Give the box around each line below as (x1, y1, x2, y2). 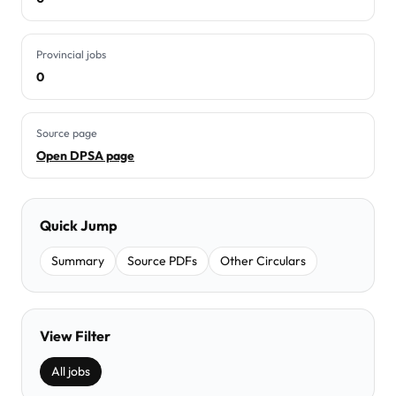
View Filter (40, 327, 110, 345)
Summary (51, 253, 104, 269)
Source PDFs (127, 253, 197, 269)
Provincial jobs (36, 48, 106, 61)
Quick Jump (40, 217, 118, 234)
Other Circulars (220, 253, 306, 269)
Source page (36, 126, 97, 140)
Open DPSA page (36, 148, 134, 164)
